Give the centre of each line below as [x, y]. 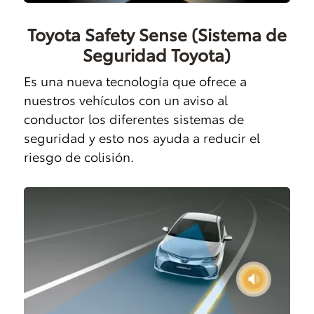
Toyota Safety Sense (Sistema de [157, 33]
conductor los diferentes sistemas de [134, 118]
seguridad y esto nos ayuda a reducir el [142, 137]
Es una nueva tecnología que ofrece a [135, 80]
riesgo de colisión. [78, 156]
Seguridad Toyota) [157, 54]
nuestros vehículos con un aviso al [125, 99]
